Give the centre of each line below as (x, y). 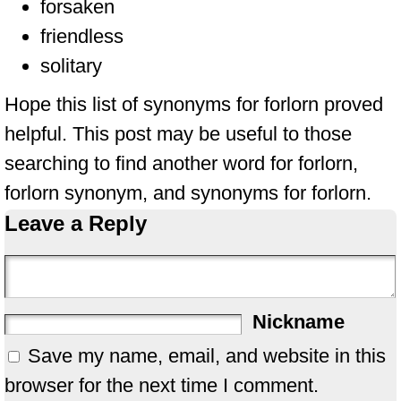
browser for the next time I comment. (162, 385)
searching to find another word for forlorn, (181, 163)
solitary (71, 66)
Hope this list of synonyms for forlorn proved (194, 104)
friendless (82, 36)
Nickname (299, 322)
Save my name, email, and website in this (207, 356)
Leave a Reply (76, 223)
